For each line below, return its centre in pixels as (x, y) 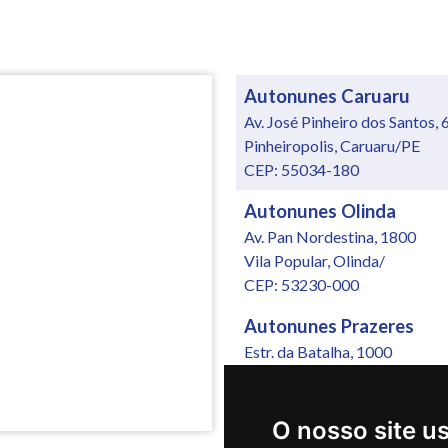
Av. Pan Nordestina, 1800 (330, 237)
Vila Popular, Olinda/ (314, 261)
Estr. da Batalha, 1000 (318, 352)
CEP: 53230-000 (301, 285)
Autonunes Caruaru (327, 96)
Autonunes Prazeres (329, 326)
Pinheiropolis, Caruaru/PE (332, 146)
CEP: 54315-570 (301, 400)
